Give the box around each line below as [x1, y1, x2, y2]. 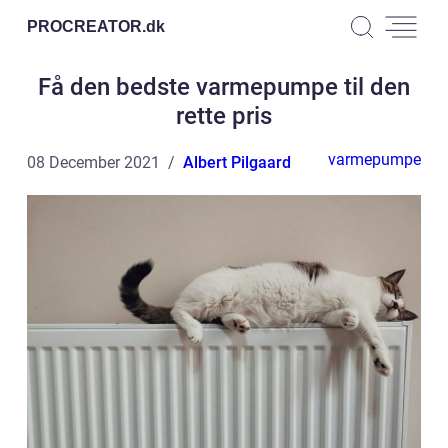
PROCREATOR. [27, 17, 146, 35]
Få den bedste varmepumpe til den [38, 73, 410, 101]
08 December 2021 [27, 153, 160, 172]
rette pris [176, 102, 272, 130]
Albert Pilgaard [183, 153, 291, 172]
